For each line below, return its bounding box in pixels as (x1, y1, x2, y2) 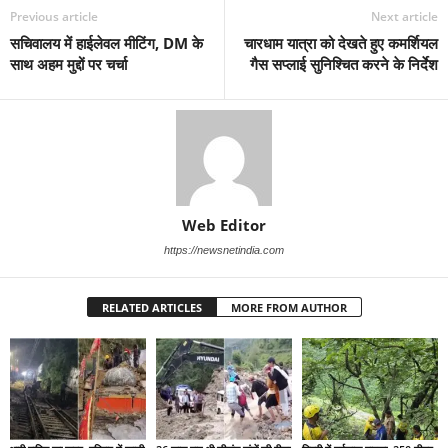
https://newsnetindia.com (164, 243, 284, 256)
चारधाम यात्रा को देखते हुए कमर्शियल (244, 32, 438, 53)
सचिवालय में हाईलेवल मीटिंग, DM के (10, 32, 203, 53)
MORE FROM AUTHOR (230, 299, 347, 315)
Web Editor (182, 214, 266, 235)
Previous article (10, 7, 98, 25)
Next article (371, 7, 438, 25)
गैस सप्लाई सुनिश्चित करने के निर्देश (250, 53, 438, 74)
